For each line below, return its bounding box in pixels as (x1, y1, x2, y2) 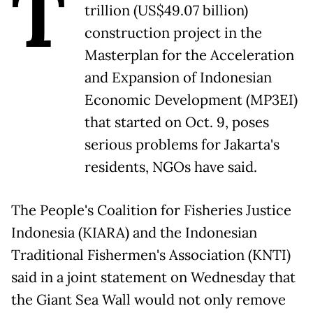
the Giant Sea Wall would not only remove (11, 290, 286, 309)
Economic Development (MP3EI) (85, 90, 298, 109)
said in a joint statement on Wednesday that (11, 268, 296, 286)
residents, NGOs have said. (85, 157, 257, 176)
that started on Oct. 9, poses (85, 112, 269, 131)
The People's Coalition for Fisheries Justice (11, 201, 291, 219)
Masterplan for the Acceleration (85, 45, 294, 64)
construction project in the (85, 23, 262, 42)
